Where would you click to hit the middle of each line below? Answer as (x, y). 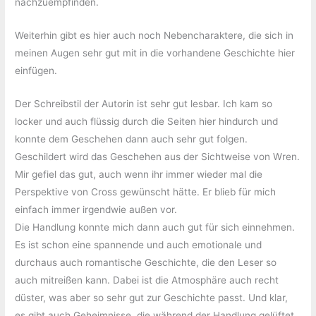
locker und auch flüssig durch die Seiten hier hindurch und (147, 121)
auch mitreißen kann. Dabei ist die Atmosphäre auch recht (147, 280)
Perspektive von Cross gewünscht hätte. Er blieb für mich (146, 192)
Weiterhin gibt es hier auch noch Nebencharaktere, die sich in (154, 35)
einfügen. (36, 70)
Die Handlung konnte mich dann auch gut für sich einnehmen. (155, 227)
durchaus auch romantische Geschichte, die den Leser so (146, 262)
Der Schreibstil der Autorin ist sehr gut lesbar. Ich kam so (144, 103)
